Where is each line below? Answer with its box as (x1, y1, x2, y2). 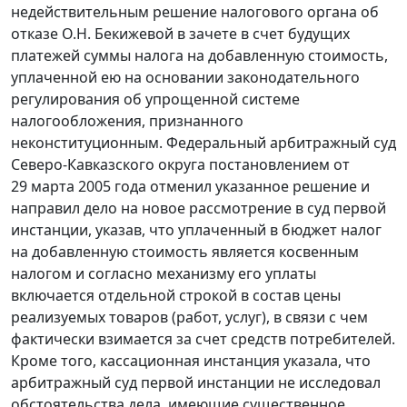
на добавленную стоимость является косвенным (11, 242, 359, 263)
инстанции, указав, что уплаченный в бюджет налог (11, 220, 382, 241)
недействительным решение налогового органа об (11, 2, 379, 23)
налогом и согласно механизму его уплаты (11, 263, 316, 284)
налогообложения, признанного (11, 111, 243, 132)
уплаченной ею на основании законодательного (11, 67, 360, 88)
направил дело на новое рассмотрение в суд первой (11, 198, 386, 219)
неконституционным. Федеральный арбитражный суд (11, 133, 396, 154)
